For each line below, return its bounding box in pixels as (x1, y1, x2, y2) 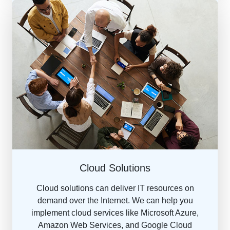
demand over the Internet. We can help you (37, 196, 193, 205)
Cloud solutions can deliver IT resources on (36, 183, 194, 193)
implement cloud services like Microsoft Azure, (31, 208, 199, 217)
